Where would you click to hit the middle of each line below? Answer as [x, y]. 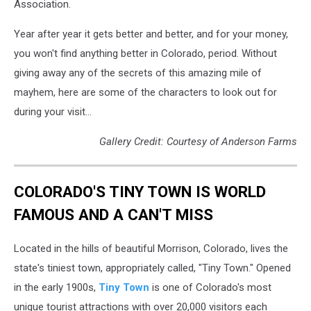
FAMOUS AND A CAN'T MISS [114, 214]
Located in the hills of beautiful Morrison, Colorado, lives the [151, 249]
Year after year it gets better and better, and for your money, [151, 34]
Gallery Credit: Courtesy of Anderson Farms [198, 142]
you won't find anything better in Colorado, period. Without [145, 54]
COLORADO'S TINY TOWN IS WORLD [140, 191]
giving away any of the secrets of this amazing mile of [138, 73]
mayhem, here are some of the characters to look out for [145, 93]
